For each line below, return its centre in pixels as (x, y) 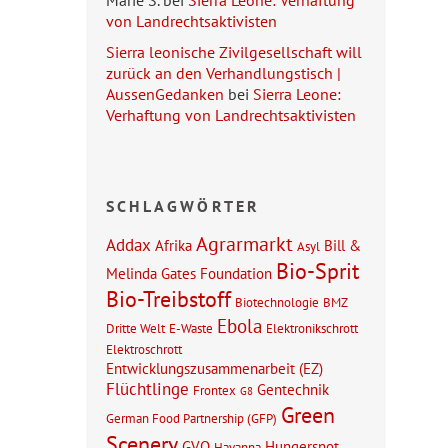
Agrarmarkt (244, 244)
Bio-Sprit (317, 271)
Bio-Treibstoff (168, 299)
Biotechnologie (277, 302)
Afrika (173, 245)
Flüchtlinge (147, 389)
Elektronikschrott (312, 328)
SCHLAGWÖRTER (183, 206)
